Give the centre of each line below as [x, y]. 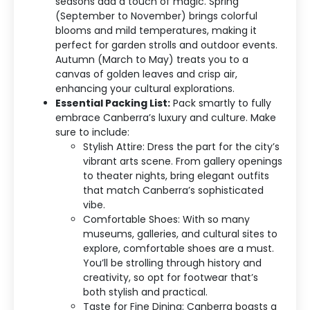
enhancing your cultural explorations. [145, 89]
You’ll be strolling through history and [172, 263]
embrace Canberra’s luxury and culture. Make [166, 118]
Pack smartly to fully [221, 103]
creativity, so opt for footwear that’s [171, 278]
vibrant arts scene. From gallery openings [183, 162]
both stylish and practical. [145, 292]
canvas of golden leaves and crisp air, [146, 74]
